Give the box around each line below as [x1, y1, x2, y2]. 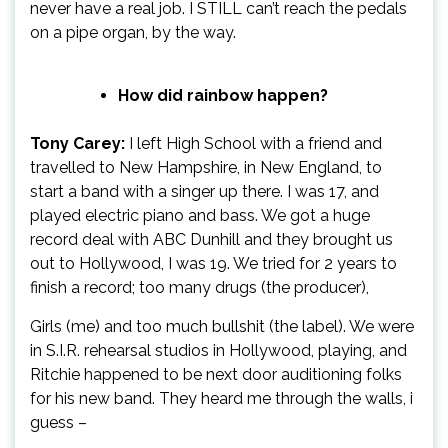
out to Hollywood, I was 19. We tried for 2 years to [30, 253, 397, 273]
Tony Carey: [30, 133, 125, 153]
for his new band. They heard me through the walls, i [30, 388, 413, 408]
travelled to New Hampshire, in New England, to [30, 157, 382, 177]
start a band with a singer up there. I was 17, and [30, 181, 379, 201]
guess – [30, 412, 87, 432]
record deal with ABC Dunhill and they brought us [30, 229, 393, 249]
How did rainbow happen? [118, 85, 328, 105]
